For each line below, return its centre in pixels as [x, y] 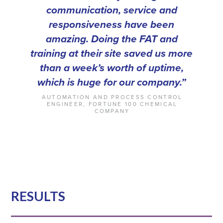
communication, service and [111, 10]
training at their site [77, 53]
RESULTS [38, 196]
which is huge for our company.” [111, 82]
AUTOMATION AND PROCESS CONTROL [112, 97]
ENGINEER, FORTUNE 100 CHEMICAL [112, 104]
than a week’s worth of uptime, [111, 68]
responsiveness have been [111, 24]
